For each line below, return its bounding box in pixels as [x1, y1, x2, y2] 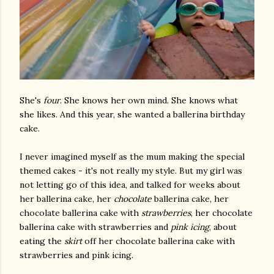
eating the [20, 235, 64, 247]
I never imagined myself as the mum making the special [20, 151, 245, 163]
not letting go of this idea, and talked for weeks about [20, 179, 240, 191]
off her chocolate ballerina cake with [82, 235, 235, 247]
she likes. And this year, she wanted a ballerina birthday [20, 109, 245, 120]
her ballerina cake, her [20, 193, 114, 205]
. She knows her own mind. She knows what [60, 95, 238, 106]
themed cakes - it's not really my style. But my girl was [20, 165, 242, 177]
